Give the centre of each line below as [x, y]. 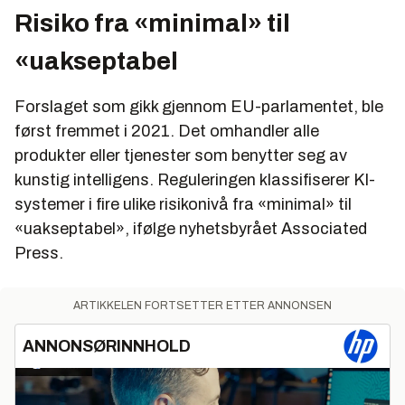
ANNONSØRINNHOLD [107, 346]
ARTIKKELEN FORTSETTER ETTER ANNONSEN [202, 305]
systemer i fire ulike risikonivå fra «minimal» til [183, 204]
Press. [39, 253]
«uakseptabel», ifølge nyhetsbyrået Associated [191, 228]
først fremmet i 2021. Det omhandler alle [167, 131]
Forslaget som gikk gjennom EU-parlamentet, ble [199, 106]
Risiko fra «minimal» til [152, 23]
